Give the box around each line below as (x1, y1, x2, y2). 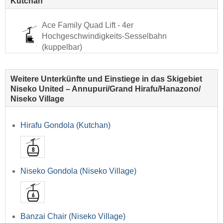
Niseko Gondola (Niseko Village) (20, 166, 136, 175)
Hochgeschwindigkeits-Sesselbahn (42, 32, 167, 41)
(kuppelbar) (42, 43, 82, 52)
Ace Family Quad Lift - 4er (42, 21, 133, 30)
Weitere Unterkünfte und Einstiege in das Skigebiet (10, 75, 202, 84)
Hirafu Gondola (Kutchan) (20, 121, 111, 130)
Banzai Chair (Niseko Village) (20, 212, 125, 221)
